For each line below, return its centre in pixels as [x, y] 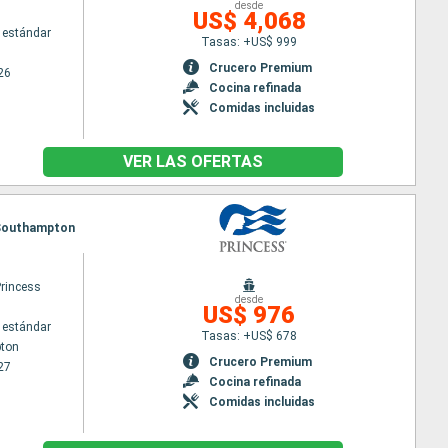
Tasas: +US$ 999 [249, 41]
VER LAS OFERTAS [192, 161]
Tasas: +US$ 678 [249, 335]
